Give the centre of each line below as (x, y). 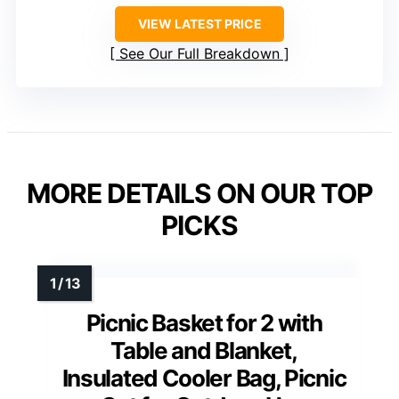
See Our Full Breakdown (199, 54)
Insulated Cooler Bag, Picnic (204, 379)
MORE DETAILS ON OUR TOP (199, 194)
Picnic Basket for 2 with (204, 323)
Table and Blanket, (204, 351)
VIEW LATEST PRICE (199, 24)
